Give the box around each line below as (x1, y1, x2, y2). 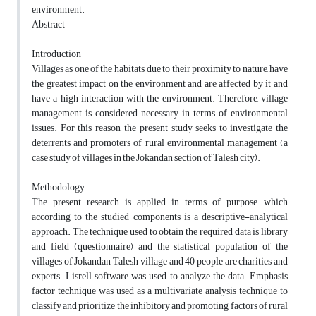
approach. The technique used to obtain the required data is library (32, 222, 288, 242)
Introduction (32, 44, 81, 64)
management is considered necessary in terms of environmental (32, 104, 288, 123)
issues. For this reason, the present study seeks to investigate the (32, 119, 288, 138)
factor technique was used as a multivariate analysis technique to (32, 281, 288, 301)
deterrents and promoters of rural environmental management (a (32, 133, 288, 153)
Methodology (32, 178, 85, 197)
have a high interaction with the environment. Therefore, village (32, 89, 288, 109)
